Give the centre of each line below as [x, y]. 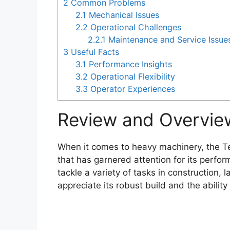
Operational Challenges [135, 27]
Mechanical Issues [123, 15]
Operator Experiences [132, 89]
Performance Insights [129, 64]
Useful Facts [94, 52]
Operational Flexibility [132, 77]
